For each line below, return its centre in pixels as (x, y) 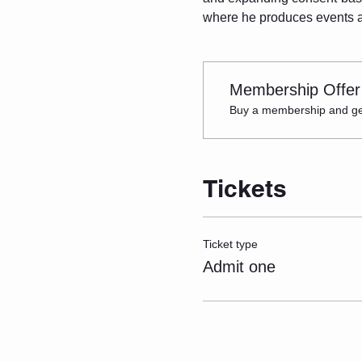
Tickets (244, 188)
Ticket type (230, 244)
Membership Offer (295, 89)
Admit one (239, 266)
